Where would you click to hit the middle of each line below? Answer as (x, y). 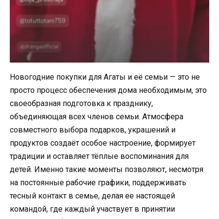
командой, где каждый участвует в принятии (92, 209)
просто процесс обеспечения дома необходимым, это (108, 90)
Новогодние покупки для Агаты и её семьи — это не (105, 77)
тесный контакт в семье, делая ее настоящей (92, 196)
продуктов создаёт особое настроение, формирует (103, 143)
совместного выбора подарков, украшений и (93, 130)
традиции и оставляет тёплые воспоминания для (99, 156)
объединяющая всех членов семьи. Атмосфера (97, 116)
